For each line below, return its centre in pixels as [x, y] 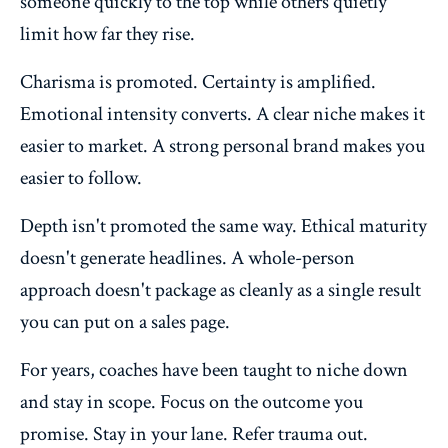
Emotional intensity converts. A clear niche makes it [222, 113]
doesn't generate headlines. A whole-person [187, 257]
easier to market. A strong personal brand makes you [222, 145]
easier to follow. [81, 177]
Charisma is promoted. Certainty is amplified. [198, 81]
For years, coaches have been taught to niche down [214, 369]
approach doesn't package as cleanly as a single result [220, 289]
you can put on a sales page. [125, 321]
